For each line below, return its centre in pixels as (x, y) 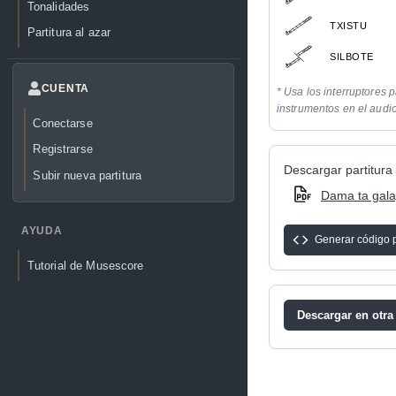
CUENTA (65, 89)
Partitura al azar (69, 32)
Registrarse (63, 149)
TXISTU (349, 25)
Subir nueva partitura (88, 175)
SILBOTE (352, 56)
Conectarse (63, 124)
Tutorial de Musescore (85, 266)
